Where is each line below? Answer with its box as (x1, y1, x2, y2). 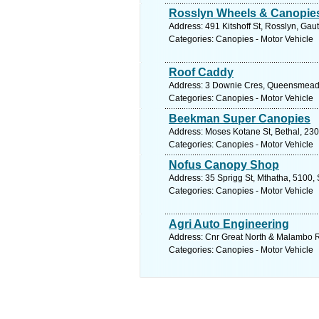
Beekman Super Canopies (169, 113, 310, 125)
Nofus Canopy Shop (169, 159, 279, 171)
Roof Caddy (169, 66, 234, 78)
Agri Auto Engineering (169, 218, 289, 230)
